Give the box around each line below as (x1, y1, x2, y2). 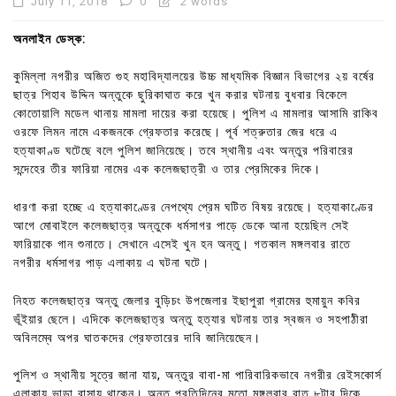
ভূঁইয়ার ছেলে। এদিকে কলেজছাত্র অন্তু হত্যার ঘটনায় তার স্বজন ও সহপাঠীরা (13, 311, 369, 327)
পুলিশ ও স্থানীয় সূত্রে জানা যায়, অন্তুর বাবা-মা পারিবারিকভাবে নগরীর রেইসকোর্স (13, 368, 382, 384)
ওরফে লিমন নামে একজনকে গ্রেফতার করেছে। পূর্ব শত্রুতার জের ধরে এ (13, 125, 338, 141)
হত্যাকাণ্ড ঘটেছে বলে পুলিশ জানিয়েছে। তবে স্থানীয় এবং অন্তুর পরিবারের (13, 143, 354, 159)
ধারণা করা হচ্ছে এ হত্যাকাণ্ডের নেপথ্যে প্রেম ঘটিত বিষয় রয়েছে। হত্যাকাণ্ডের (13, 199, 374, 215)
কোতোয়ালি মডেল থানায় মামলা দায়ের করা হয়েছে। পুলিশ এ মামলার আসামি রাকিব (13, 106, 378, 122)
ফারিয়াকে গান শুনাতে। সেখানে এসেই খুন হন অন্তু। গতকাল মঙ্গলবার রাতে (13, 236, 351, 252)
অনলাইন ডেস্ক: (13, 31, 86, 47)
